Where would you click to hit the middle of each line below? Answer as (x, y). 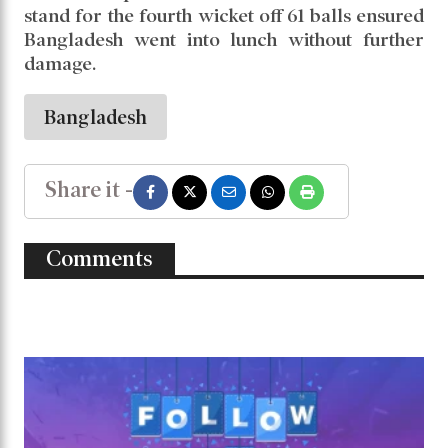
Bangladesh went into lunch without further (224, 39)
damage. (60, 63)
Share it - (89, 189)
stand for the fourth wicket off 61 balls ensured (224, 15)
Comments (99, 258)
